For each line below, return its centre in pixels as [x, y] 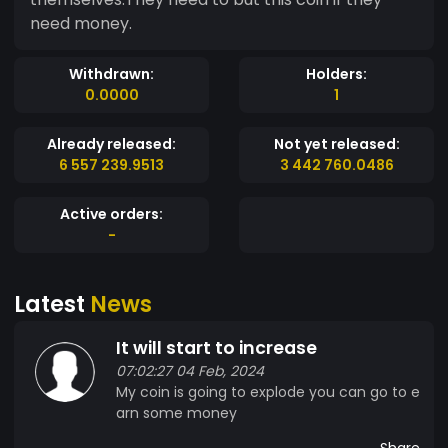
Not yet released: [336, 143]
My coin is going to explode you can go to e [268, 391]
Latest [52, 303]
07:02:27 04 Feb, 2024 [190, 370]
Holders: [336, 73]
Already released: [111, 143]
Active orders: [111, 213]
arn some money [176, 412]
